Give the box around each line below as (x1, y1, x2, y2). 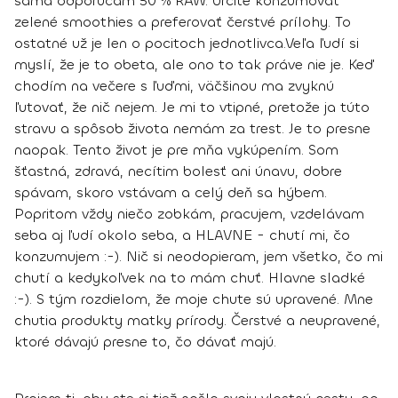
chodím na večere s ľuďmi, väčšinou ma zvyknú (14, 76, 334, 96)
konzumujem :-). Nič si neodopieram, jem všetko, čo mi (14, 247, 383, 267)
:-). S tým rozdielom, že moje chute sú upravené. (14, 290, 344, 309)
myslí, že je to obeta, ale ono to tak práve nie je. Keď (14, 55, 374, 75)
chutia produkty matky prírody (14, 311, 224, 330)
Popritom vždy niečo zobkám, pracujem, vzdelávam (14, 204, 364, 224)
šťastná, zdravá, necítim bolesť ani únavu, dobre (14, 162, 342, 181)
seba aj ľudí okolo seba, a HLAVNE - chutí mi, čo (14, 226, 350, 245)
